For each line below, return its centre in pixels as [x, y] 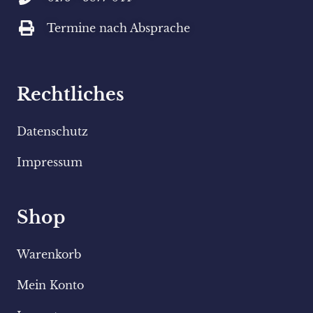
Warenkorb [49, 255]
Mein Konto [50, 285]
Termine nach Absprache [118, 28]
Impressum [50, 162]
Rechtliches [71, 95]
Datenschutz [52, 132]
